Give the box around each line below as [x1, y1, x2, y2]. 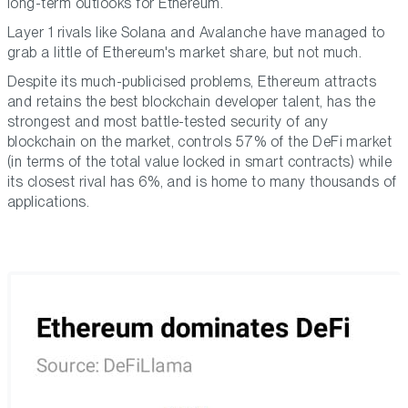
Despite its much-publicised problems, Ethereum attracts [7, 73, 377, 91]
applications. [7, 193, 90, 211]
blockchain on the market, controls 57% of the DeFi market [7, 133, 393, 151]
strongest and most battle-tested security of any [7, 113, 329, 131]
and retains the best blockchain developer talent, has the [7, 93, 376, 111]
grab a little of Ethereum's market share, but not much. [7, 44, 362, 62]
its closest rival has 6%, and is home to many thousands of [7, 173, 397, 191]
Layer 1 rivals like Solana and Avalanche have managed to [7, 24, 385, 42]
